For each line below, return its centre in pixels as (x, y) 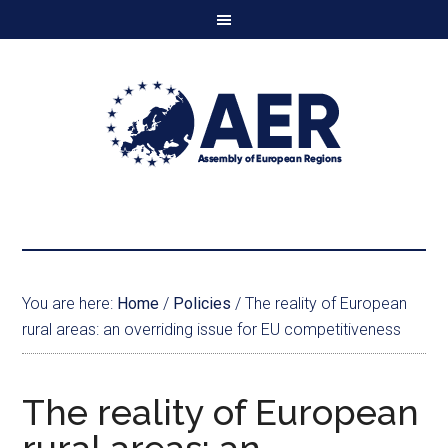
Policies (202, 303)
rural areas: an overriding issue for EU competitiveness (212, 329)
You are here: (70, 303)
